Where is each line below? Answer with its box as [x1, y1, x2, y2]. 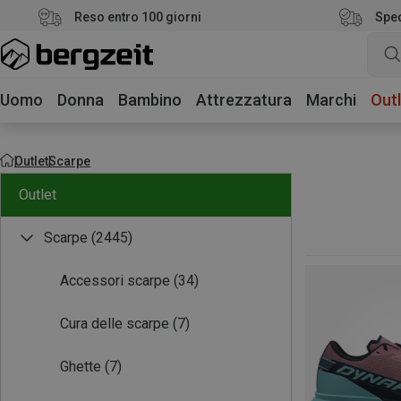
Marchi [306, 90, 356, 109]
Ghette [60, 358, 101, 375]
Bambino [118, 90, 182, 109]
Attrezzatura [196, 90, 292, 109]
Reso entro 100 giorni [74, 10, 201, 24]
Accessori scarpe [60, 272, 170, 289]
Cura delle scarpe [60, 315, 169, 332]
